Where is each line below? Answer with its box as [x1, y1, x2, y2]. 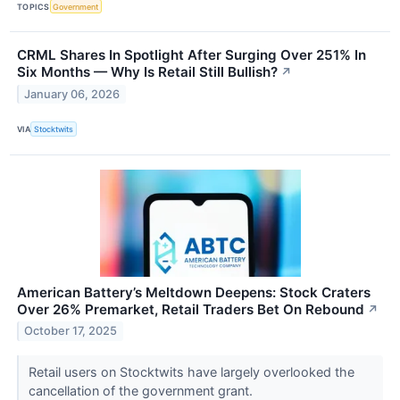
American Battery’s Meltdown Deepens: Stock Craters [17, 283, 371, 301]
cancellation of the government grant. [28, 382, 256, 398]
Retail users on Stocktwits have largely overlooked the [28, 363, 354, 379]
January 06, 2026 [24, 87, 121, 102]
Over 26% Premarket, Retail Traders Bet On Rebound [17, 300, 364, 318]
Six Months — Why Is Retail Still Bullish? [17, 63, 278, 81]
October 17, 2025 [24, 324, 118, 338]
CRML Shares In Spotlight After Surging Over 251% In [17, 46, 366, 64]
